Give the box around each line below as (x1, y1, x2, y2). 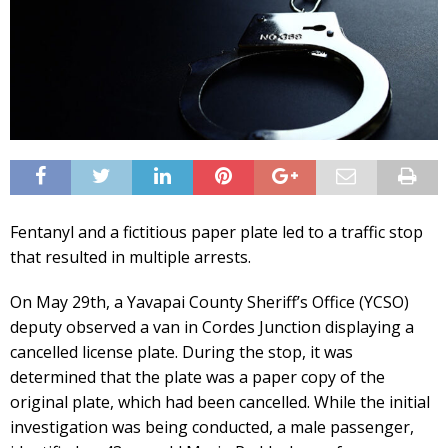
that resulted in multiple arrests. (10, 245, 251, 268)
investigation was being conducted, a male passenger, (10, 415, 414, 438)
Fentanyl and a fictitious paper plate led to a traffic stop (10, 220, 423, 243)
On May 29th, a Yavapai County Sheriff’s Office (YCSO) (10, 290, 409, 313)
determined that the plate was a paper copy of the (10, 365, 385, 388)
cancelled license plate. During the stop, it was (10, 340, 353, 363)
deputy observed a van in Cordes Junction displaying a (10, 315, 414, 338)
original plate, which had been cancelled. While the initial (10, 390, 430, 413)
